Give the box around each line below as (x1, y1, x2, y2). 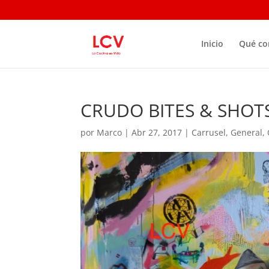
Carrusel (192, 127, 226, 138)
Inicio (201, 37, 223, 49)
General (231, 127, 263, 138)
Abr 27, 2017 (131, 127, 183, 138)
